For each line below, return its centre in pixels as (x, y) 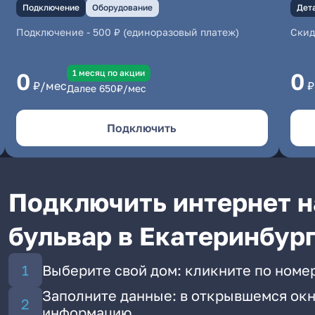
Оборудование (122, 7)
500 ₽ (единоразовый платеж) (166, 32)
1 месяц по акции (108, 73)
